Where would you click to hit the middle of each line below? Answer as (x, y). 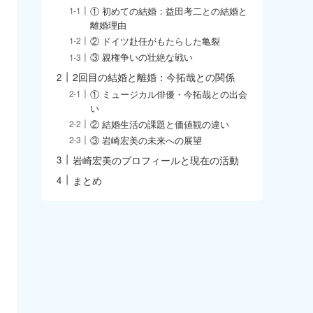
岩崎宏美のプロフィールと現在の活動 (156, 160)
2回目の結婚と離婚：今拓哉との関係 (154, 77)
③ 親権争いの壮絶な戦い (142, 58)
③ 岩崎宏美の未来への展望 (146, 140)
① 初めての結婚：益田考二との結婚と (169, 12)
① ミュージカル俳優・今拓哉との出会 (169, 94)
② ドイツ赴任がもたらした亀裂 (155, 42)
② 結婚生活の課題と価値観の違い (160, 124)
